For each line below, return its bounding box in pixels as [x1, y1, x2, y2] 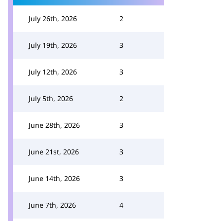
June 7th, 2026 [29, 200, 76, 210]
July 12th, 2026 [29, 67, 77, 76]
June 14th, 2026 [29, 174, 80, 183]
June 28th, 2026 [29, 120, 80, 130]
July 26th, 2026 [29, 14, 77, 23]
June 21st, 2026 [29, 147, 79, 156]
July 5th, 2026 [29, 94, 73, 103]
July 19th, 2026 [29, 40, 77, 50]
